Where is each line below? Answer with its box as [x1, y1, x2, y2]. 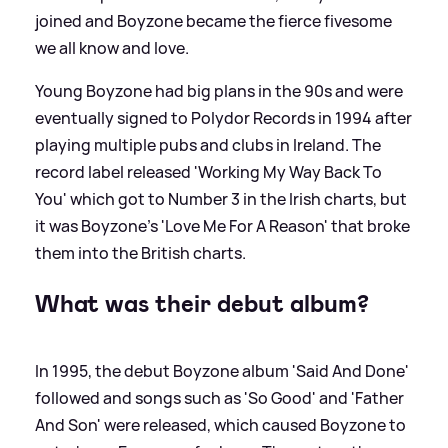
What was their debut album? [35, 287, 369, 320]
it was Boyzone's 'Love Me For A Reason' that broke [35, 214, 410, 237]
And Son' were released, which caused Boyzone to [35, 413, 406, 436]
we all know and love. [35, 36, 189, 59]
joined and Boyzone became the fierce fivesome [35, 9, 392, 32]
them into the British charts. [35, 241, 246, 264]
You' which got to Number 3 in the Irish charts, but [35, 187, 407, 210]
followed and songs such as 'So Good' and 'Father [35, 386, 404, 409]
